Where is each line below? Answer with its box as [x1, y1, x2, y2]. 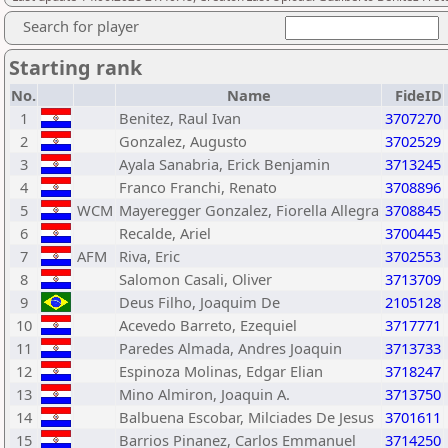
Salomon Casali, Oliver [119, 269, 272, 289]
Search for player [23, 16, 139, 36]
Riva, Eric [119, 246, 180, 266]
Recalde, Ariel [119, 223, 211, 243]
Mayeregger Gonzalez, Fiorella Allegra [119, 200, 379, 220]
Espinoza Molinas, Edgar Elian [119, 361, 323, 381]
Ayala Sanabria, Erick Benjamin [119, 154, 330, 174]
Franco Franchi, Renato [119, 177, 277, 197]
